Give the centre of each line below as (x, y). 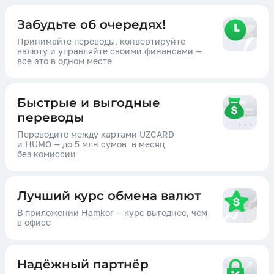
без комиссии (46, 154)
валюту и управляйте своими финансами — (109, 51)
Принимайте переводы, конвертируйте (101, 42)
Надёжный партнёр (83, 265)
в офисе (34, 223)
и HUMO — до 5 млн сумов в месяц (91, 144)
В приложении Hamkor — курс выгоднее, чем (112, 213)
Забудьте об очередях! (92, 25)
